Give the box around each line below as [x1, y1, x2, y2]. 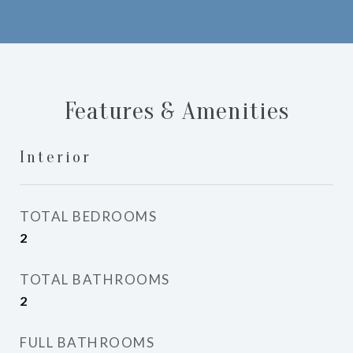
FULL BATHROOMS [20, 334, 154, 351]
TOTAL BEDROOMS [20, 208, 157, 225]
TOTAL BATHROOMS [20, 271, 170, 288]
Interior [20, 147, 91, 166]
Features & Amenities [64, 96, 289, 125]
